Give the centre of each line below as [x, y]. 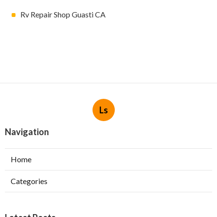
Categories [29, 181]
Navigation [27, 132]
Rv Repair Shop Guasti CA [63, 15]
